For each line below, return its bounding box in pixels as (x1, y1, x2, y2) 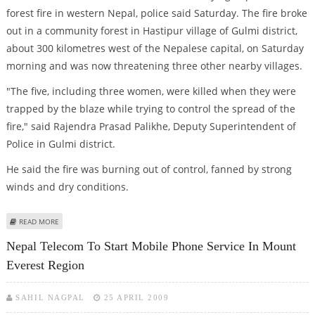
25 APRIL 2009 (103, 293, 169, 302)
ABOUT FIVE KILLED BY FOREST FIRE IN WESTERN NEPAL (58, 215, 245, 226)
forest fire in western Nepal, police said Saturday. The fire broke (6, 6, 307, 20)
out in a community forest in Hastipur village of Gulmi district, (6, 24, 297, 38)
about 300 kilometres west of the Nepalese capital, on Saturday (6, 41, 304, 56)
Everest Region (6, 258, 84, 273)
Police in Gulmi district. (6, 137, 115, 151)
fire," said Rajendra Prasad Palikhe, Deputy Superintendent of (6, 120, 296, 134)
